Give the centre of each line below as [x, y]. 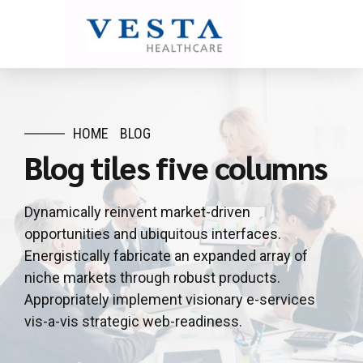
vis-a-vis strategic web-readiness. [133, 322]
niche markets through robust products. [152, 278]
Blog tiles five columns [176, 167]
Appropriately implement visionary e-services [170, 300]
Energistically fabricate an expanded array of [166, 256]
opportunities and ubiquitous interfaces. [153, 234]
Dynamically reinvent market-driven [137, 212]
